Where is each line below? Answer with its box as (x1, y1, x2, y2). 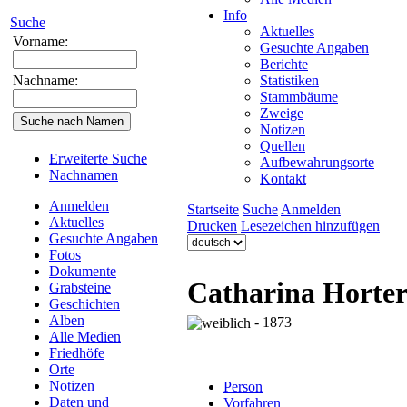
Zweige (260, 105, 303, 121)
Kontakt (260, 171, 306, 186)
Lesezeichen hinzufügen (241, 218, 380, 233)
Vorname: (13, 34, 68, 49)
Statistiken (260, 73, 319, 88)
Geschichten (49, 296, 120, 312)
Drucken (187, 218, 237, 233)
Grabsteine (49, 280, 111, 295)
